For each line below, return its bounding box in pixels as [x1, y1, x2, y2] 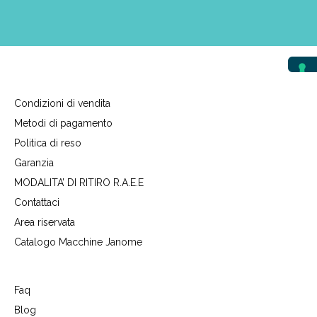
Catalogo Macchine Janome [14, 236, 142, 248]
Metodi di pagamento [14, 117, 113, 129]
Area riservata [14, 216, 75, 228]
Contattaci [14, 196, 59, 208]
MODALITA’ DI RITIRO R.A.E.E [14, 176, 144, 188]
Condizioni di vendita [14, 97, 110, 109]
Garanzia [14, 156, 54, 168]
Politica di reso [14, 137, 81, 149]
